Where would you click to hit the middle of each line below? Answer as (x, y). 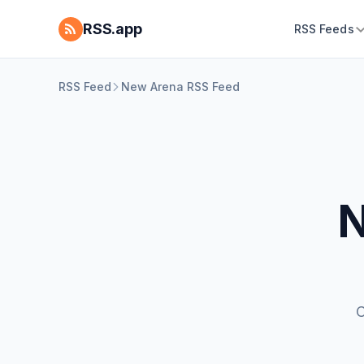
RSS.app (113, 29)
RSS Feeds (324, 29)
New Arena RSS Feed (180, 87)
